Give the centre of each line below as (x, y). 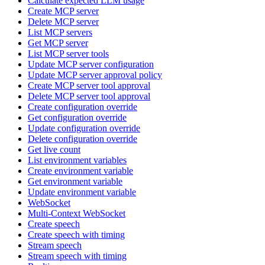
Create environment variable (80, 170)
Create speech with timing (76, 234)
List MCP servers (60, 32)
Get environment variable (75, 181)
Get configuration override (77, 117)
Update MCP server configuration (91, 64)
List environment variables (77, 160)
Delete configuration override (83, 138)
